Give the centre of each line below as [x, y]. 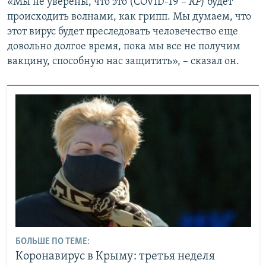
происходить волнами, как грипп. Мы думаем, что [129, 17]
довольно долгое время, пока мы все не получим [124, 47]
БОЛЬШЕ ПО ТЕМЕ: [52, 242]
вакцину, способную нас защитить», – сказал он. [123, 62]
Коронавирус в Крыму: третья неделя [115, 257]
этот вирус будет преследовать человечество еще [123, 32]
